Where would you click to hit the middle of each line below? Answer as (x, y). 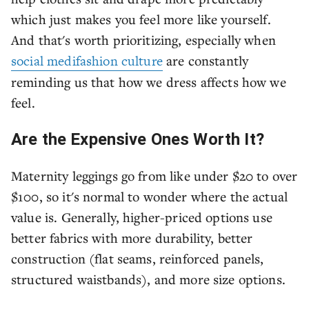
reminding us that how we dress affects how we (149, 82)
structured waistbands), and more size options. (148, 279)
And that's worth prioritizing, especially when (143, 40)
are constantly (206, 60)
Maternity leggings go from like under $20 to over (154, 176)
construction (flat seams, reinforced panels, (138, 258)
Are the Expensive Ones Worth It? (138, 139)
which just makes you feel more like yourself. (141, 19)
